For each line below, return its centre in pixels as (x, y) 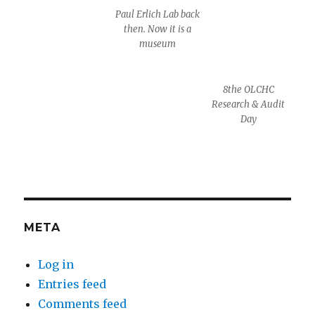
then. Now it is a (157, 29)
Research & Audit (249, 104)
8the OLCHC (248, 89)
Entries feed (72, 284)
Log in (56, 265)
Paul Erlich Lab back (157, 14)
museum (157, 44)
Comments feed (83, 304)
